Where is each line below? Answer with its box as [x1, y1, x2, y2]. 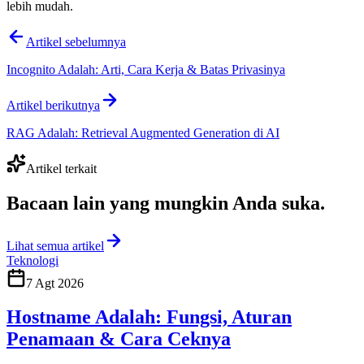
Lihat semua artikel [6, 238, 104, 253]
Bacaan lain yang [6, 192, 149, 214]
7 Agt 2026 [26, 275, 84, 290]
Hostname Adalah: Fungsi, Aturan [6, 306, 292, 328]
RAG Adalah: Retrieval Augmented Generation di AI [6, 125, 279, 140]
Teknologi [6, 253, 58, 267]
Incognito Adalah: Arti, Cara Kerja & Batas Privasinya [6, 62, 285, 76]
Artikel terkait [26, 161, 97, 175]
